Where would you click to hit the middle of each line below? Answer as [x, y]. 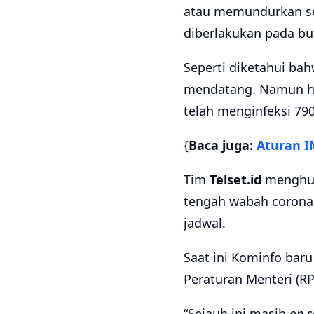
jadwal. [204, 223]
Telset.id [235, 180]
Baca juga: [222, 145]
